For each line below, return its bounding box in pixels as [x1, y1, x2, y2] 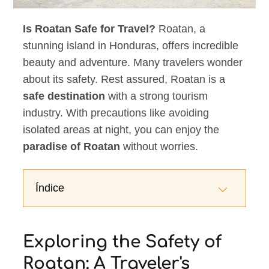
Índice [35, 182, 65, 195]
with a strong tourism [105, 90, 208, 103]
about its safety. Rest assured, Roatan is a [23, 73, 226, 86]
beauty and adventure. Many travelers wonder [23, 56, 243, 69]
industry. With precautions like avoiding [23, 107, 210, 119]
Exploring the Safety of [23, 232, 222, 252]
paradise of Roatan [23, 141, 121, 153]
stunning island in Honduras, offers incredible [23, 40, 239, 52]
